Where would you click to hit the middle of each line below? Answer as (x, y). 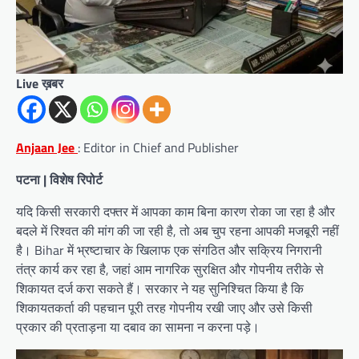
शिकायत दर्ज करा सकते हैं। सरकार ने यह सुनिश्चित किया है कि (160, 289)
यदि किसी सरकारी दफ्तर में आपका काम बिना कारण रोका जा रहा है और (175, 212)
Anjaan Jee (47, 148)
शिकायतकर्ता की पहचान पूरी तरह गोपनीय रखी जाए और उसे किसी (164, 308)
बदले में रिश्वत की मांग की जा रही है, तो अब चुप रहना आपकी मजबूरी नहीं (177, 231)
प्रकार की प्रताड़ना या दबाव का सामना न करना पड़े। (138, 327)
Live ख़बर (40, 84)
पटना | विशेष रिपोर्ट (59, 180)
